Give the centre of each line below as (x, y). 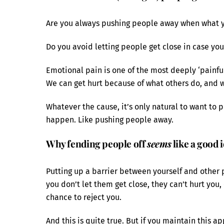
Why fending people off (97, 143)
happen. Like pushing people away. (110, 119)
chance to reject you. (84, 197)
